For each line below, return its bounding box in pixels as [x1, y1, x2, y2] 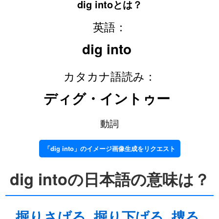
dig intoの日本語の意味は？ [9, 167, 210, 190]
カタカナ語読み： [63, 67, 156, 84]
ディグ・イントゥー [43, 88, 170, 108]
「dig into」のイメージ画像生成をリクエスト [44, 144, 175, 153]
